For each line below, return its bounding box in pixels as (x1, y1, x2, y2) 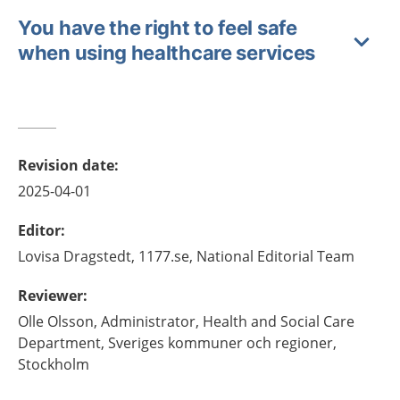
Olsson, (47, 312, 97, 331)
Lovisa (18, 246, 60, 266)
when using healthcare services (18, 41, 316, 64)
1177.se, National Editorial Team (138, 246, 354, 266)
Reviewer (18, 286, 83, 305)
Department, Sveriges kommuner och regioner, (18, 333, 337, 353)
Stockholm (18, 354, 89, 374)
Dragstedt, (63, 246, 135, 266)
